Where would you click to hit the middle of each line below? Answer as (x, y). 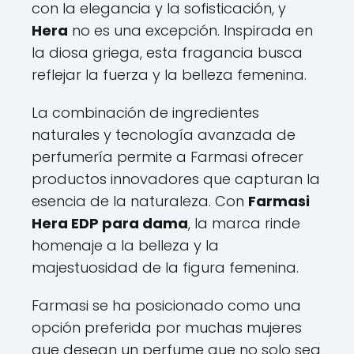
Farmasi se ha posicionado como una (166, 305)
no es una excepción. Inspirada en (190, 30)
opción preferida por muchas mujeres (167, 327)
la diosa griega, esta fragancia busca (167, 52)
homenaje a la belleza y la (125, 245)
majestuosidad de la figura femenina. (165, 267)
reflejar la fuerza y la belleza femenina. (169, 74)
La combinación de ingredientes (145, 112)
